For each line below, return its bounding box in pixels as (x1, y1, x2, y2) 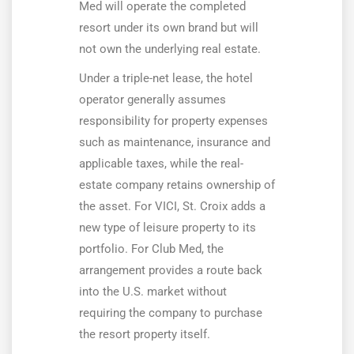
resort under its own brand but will (79, 21, 258, 36)
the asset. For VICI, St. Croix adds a (79, 199, 265, 214)
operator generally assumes (79, 92, 226, 107)
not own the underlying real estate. (79, 42, 261, 57)
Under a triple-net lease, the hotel (79, 71, 253, 86)
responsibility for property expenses (79, 114, 268, 129)
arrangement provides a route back (79, 263, 262, 278)
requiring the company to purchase (79, 306, 262, 321)
